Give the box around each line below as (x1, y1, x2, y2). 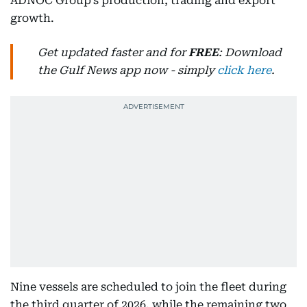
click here (217, 64, 271, 77)
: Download (219, 46, 282, 59)
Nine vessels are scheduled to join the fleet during (10, 280, 286, 293)
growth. (10, 12, 54, 25)
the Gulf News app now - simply (38, 64, 217, 77)
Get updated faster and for (38, 46, 188, 59)
